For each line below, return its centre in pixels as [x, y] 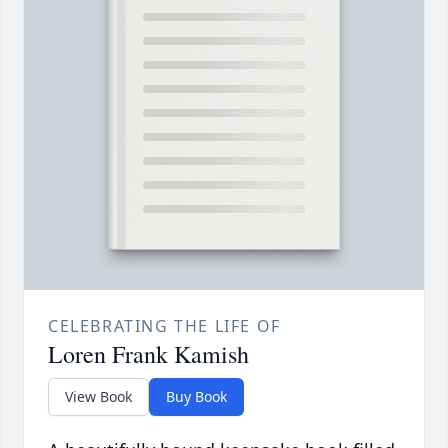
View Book [98, 397]
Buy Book [196, 397]
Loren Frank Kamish [148, 354]
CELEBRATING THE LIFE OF [164, 326]
